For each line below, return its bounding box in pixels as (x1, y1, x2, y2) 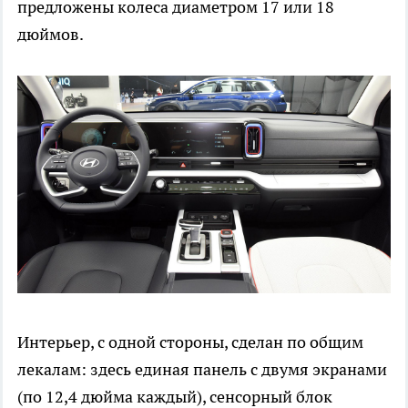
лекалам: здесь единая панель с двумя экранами (17, 358, 387, 380)
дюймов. (17, 23, 84, 45)
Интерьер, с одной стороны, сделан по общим (17, 331, 363, 352)
